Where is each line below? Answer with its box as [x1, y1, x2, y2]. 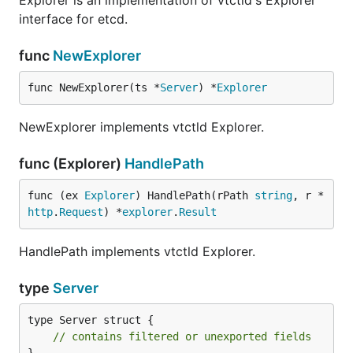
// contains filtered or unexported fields [53, 330, 311, 343]
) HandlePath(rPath [135, 189, 255, 202]
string [255, 189, 292, 202]
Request [59, 206, 103, 218]
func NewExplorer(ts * [28, 81, 160, 94]
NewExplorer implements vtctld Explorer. [19, 119, 264, 135]
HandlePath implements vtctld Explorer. [19, 243, 255, 259]
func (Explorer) [19, 155, 124, 172]
